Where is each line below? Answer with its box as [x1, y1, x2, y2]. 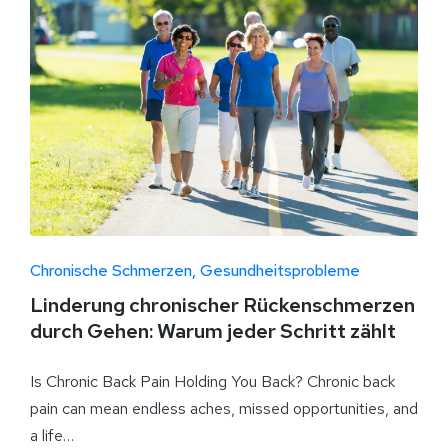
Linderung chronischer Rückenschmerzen [30, 292, 415, 319]
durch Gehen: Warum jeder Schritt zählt [30, 318, 396, 345]
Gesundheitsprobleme [200, 260, 360, 282]
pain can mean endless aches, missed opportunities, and [30, 398, 418, 420]
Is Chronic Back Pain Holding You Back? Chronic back [30, 371, 395, 393]
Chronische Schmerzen [30, 260, 192, 282]
